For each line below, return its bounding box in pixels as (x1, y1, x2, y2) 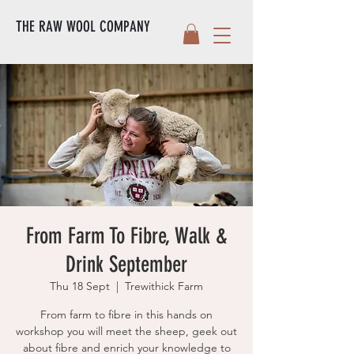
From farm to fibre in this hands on (40, 307, 213, 322)
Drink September (66, 251, 187, 278)
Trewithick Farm (125, 279, 203, 294)
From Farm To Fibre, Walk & (25, 223, 228, 250)
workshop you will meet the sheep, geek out (16, 324, 237, 339)
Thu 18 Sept (50, 279, 110, 294)
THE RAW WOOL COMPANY (16, 17, 150, 36)
